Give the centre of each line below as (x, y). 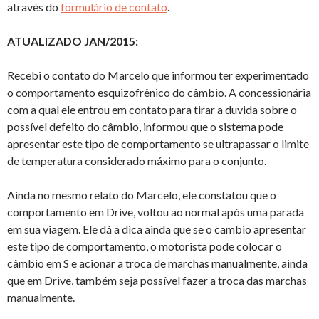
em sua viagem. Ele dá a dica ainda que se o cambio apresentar (157, 229)
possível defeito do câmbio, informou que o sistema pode (145, 126)
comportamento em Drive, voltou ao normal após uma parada (156, 211)
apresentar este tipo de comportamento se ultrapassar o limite (158, 143)
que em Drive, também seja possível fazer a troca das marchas (157, 280)
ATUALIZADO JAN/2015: (73, 41)
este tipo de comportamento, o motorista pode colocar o (145, 246)
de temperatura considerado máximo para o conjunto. (137, 160)
